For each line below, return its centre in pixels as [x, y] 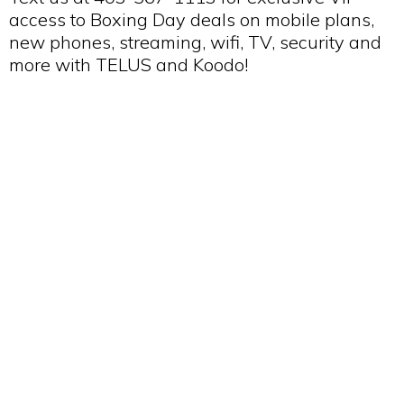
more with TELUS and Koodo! [129, 64]
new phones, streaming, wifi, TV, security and [195, 42]
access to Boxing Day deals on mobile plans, [192, 19]
